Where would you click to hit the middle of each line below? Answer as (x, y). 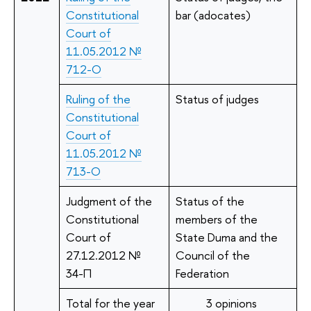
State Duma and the (226, 237)
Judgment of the (109, 201)
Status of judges (217, 99)
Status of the (210, 201)
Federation (202, 273)
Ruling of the (98, 99)
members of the (216, 219)
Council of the (212, 255)
